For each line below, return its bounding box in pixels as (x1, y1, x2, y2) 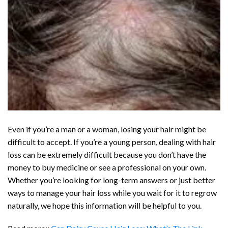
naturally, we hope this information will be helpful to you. (8, 200, 202, 210)
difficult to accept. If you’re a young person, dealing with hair (8, 136, 216, 147)
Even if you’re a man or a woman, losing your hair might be (8, 124, 206, 134)
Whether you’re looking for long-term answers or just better (8, 175, 215, 185)
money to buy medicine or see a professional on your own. (8, 162, 206, 172)
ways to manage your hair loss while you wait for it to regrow (8, 187, 217, 197)
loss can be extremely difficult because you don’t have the (8, 149, 206, 159)
